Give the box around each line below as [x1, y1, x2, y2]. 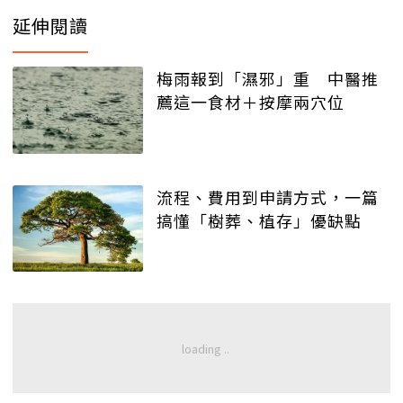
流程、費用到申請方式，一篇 [157, 184, 379, 209]
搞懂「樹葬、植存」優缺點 [157, 208, 362, 232]
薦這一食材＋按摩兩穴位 [157, 89, 345, 113]
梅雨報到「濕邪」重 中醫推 [157, 66, 379, 90]
